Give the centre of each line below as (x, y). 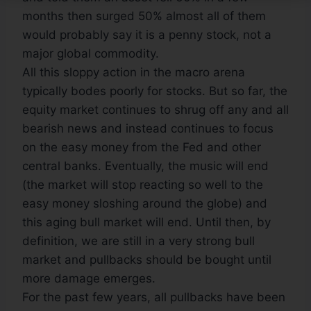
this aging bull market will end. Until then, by (146, 222)
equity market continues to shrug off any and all (155, 110)
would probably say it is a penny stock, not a (147, 35)
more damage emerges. (89, 279)
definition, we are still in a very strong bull (138, 241)
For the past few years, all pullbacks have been (154, 297)
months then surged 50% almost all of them (144, 16)
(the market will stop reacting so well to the (143, 185)
